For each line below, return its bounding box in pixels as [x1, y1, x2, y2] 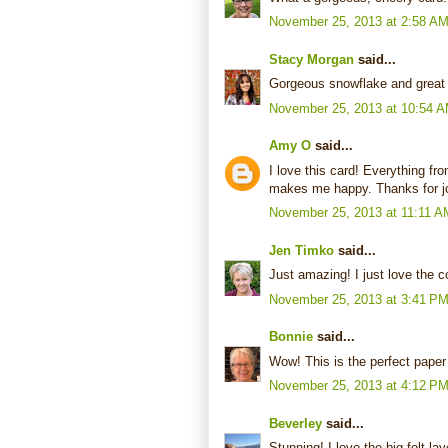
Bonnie [269, 329, 313, 345]
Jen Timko [269, 242, 334, 258]
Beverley [269, 415, 322, 431]
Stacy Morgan [269, 51, 354, 67]
